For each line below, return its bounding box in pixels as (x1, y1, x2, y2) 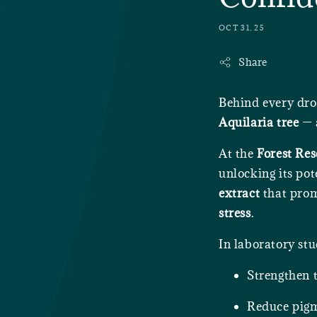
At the (219, 146, 258, 162)
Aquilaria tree (219, 115, 299, 131)
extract (219, 185, 260, 202)
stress (219, 205, 251, 221)
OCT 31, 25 (219, 23, 265, 33)
